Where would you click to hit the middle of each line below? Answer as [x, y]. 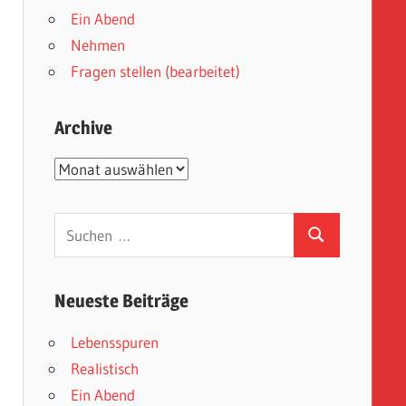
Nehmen [98, 45]
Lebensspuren [115, 342]
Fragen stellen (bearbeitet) [156, 72]
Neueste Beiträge [121, 300]
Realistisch [105, 368]
